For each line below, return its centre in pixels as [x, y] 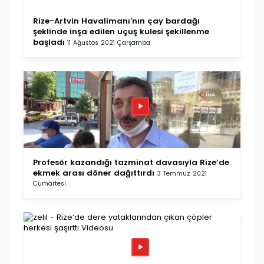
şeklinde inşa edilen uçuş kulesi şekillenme [121, 31]
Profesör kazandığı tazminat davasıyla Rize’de [131, 162]
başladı [49, 42]
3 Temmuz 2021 [182, 173]
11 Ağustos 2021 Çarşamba [109, 42]
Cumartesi [49, 183]
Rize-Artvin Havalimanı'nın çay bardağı [116, 21]
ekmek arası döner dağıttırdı [94, 173]
